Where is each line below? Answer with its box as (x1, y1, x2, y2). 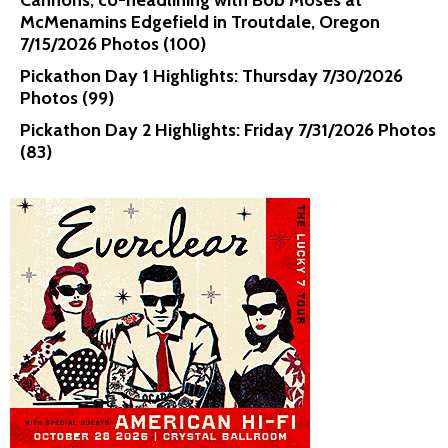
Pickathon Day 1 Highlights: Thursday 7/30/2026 (20, 65, 403, 88)
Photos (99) (20, 87, 114, 110)
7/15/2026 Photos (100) (20, 33, 206, 56)
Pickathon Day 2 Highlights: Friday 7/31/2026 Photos (20, 119, 436, 142)
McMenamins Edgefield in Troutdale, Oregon (20, 11, 380, 34)
